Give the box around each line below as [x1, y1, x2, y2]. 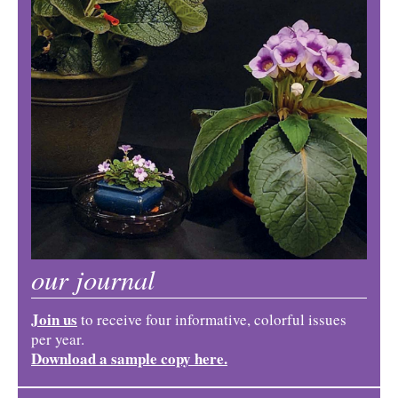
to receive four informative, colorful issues [77, 309, 346, 330]
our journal [31, 260, 155, 297]
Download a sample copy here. [31, 347, 227, 370]
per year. [31, 329, 84, 349]
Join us [31, 308, 77, 330]
